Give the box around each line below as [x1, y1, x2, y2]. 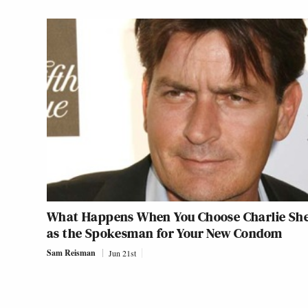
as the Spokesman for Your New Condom [47, 223, 283, 243]
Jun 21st [109, 247, 136, 259]
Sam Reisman [47, 247, 96, 259]
